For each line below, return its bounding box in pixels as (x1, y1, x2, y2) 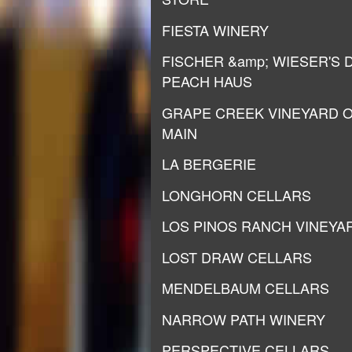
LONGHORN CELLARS (162, 184, 311, 205)
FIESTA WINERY (162, 19, 269, 40)
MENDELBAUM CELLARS (162, 277, 329, 298)
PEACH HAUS (162, 71, 252, 91)
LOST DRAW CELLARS (162, 246, 312, 267)
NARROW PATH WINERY (162, 308, 325, 329)
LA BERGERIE (162, 153, 256, 174)
